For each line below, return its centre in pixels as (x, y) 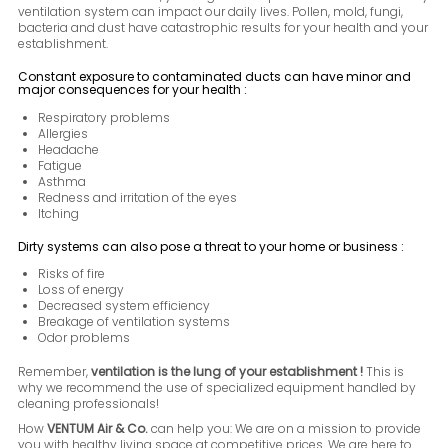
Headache (69, 149)
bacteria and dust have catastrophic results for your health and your (223, 27)
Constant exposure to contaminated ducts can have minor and (215, 76)
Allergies (63, 133)
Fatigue (60, 165)
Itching (59, 213)
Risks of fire (72, 274)
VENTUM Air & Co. (98, 429)
